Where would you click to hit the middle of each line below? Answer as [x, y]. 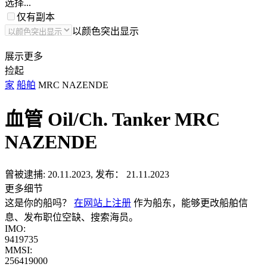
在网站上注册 [103, 203]
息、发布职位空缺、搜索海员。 [72, 217]
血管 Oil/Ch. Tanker [87, 119]
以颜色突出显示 [105, 31]
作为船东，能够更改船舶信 [190, 203]
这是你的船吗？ [39, 203]
